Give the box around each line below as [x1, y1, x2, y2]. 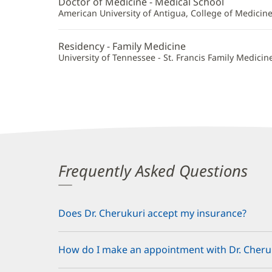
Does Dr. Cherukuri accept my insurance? [58, 206, 246, 220]
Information [58, 23, 141, 45]
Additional [58, 5, 130, 27]
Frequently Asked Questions [58, 160, 248, 182]
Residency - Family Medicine [58, 39, 186, 53]
